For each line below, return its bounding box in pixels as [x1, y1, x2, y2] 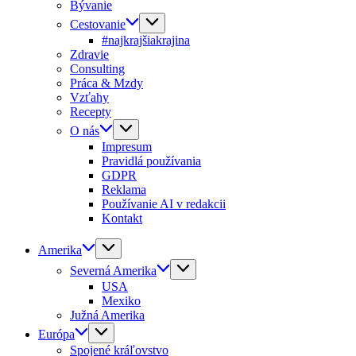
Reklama [102, 183, 146, 196]
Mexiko [102, 294, 141, 308]
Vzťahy [70, 91, 109, 104]
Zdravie [70, 48, 109, 61]
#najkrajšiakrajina [102, 33, 190, 47]
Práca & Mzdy [70, 76, 143, 90]
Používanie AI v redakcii [102, 197, 226, 211]
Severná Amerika [70, 264, 157, 277]
